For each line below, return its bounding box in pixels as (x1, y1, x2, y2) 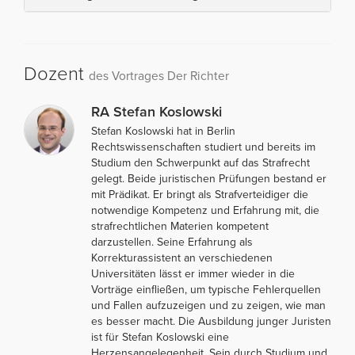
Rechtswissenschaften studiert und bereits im (91, 139, 315, 154)
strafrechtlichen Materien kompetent (91, 219, 269, 233)
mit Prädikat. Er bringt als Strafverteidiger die (91, 187, 308, 201)
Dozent (24, 62, 89, 86)
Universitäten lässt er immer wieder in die (91, 266, 295, 281)
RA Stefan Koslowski (91, 102, 222, 120)
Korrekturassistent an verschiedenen (91, 250, 273, 265)
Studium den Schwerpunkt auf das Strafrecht (91, 155, 310, 170)
